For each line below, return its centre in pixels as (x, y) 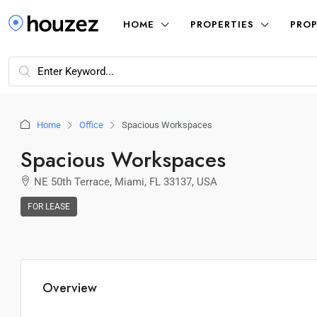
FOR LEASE (49, 207)
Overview (70, 288)
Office (91, 125)
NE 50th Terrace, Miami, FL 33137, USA (126, 182)
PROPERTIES (222, 24)
